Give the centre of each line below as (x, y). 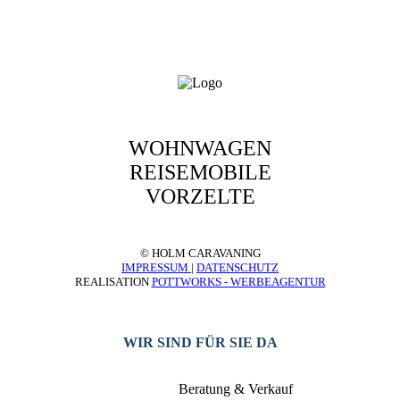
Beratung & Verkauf (236, 389)
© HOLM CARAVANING (200, 254)
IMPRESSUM (156, 268)
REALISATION (113, 282)
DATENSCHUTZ (237, 268)
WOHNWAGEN (200, 149)
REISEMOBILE (200, 173)
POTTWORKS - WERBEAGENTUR (238, 282)
